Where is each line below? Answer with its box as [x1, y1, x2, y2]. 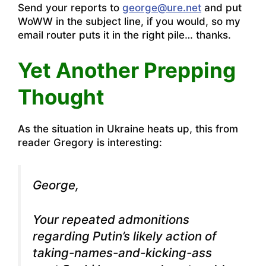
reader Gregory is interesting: [18, 137, 162, 149]
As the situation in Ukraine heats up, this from [18, 123, 238, 135]
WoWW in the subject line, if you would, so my [18, 15, 240, 27]
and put [201, 1, 242, 14]
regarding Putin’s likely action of [33, 229, 217, 244]
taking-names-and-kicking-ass [33, 245, 212, 261]
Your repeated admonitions [33, 212, 189, 227]
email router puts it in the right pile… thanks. [18, 28, 231, 41]
